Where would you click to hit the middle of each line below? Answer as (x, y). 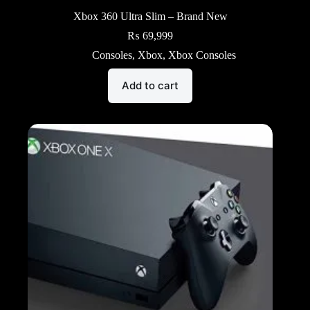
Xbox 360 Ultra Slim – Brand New (150, 16)
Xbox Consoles (202, 55)
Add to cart (151, 86)
